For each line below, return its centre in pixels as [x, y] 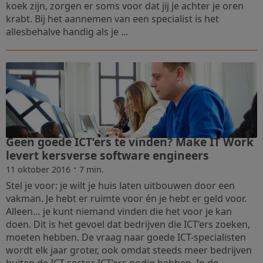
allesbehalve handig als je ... [67, 32]
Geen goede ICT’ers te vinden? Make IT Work [130, 141]
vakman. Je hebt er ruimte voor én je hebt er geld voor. [126, 198]
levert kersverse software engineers [107, 155]
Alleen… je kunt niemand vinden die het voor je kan [119, 211]
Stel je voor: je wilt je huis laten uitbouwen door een [120, 185]
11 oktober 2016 [38, 169]
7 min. [92, 169]
